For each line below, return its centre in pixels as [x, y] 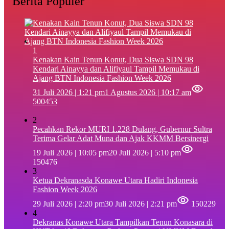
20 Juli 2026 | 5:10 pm [145, 152]
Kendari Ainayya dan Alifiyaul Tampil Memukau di [116, 68]
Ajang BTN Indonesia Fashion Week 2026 [102, 78]
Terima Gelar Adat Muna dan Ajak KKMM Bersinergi [121, 138]
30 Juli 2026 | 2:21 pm [141, 203]
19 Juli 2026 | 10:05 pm [71, 152]
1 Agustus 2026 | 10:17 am [148, 92]
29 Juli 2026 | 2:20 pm [69, 203]
